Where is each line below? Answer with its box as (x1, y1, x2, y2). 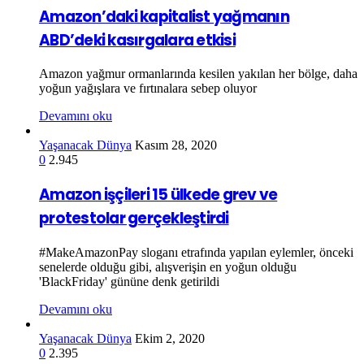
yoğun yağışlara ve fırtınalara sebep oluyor (39, 81, 257, 96)
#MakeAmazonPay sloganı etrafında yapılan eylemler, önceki (39, 245, 353, 259)
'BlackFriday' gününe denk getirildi (39, 274, 219, 288)
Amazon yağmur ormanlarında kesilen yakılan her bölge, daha (39, 67, 357, 81)
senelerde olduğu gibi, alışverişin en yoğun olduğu (39, 259, 297, 274)
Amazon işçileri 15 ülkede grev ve (39, 184, 278, 206)
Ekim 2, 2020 (135, 331, 205, 345)
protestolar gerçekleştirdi (39, 207, 229, 230)
